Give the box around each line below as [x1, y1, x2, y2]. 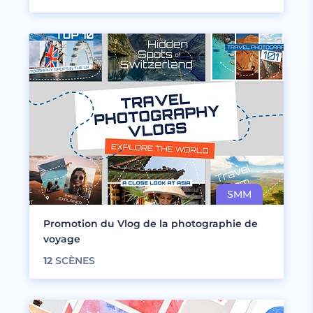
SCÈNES [52, 254, 95, 267]
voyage [43, 233, 80, 245]
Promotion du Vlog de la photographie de [43, 217, 258, 230]
